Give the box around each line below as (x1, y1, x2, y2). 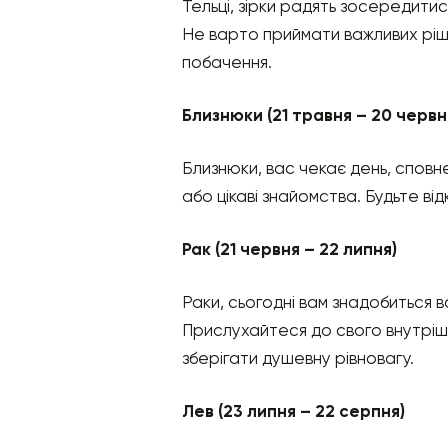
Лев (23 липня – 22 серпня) (182, 401, 405, 422)
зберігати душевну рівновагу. (182, 348, 414, 369)
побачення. (182, 52, 272, 73)
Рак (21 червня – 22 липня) (182, 239, 397, 260)
